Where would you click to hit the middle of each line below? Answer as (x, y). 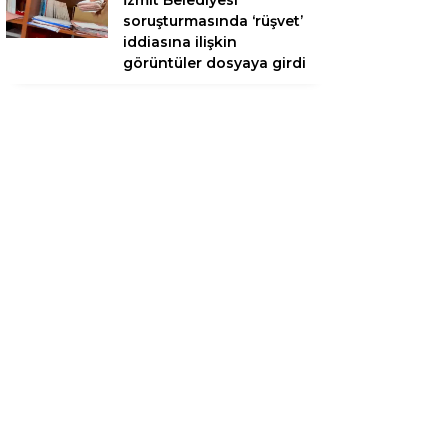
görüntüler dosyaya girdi (214, 63)
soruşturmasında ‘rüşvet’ (213, 21)
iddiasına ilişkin (180, 42)
